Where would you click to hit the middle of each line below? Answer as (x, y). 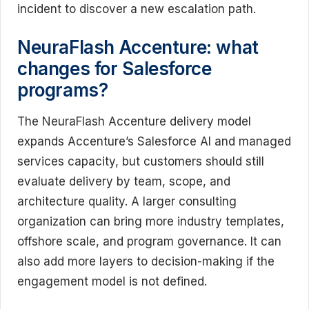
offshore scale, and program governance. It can (149, 241)
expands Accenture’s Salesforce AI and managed (154, 141)
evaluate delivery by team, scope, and (124, 181)
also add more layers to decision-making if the (146, 261)
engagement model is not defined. (112, 281)
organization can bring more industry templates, (151, 221)
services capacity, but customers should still (141, 161)
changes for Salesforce (114, 69)
